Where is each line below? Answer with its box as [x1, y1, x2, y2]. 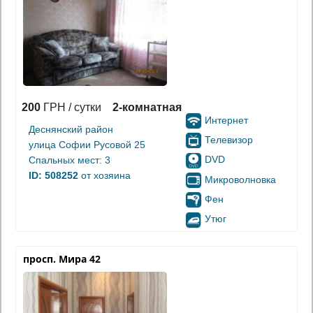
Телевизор [205, 134, 253, 146]
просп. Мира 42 [23, 252, 101, 265]
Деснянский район [29, 123, 113, 135]
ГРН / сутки [41, 101, 101, 113]
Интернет [205, 114, 248, 126]
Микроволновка [205, 173, 276, 185]
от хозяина [78, 169, 131, 181]
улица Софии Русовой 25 [29, 138, 145, 150]
